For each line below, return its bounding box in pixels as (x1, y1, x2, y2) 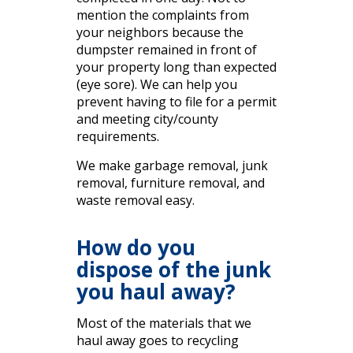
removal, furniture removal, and (76, 174, 265, 192)
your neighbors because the (76, 24, 243, 42)
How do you (76, 233, 195, 262)
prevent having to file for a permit (76, 93, 277, 111)
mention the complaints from (76, 6, 249, 24)
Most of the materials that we (76, 314, 251, 333)
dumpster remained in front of (76, 41, 257, 59)
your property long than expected (76, 58, 277, 76)
